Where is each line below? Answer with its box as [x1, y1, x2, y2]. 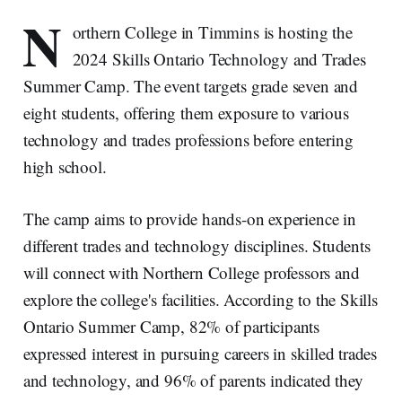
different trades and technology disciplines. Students [22, 233, 371, 257]
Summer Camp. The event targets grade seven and [22, 74, 358, 97]
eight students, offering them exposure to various [22, 100, 349, 124]
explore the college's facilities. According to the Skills [22, 287, 378, 310]
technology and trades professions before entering [22, 127, 354, 151]
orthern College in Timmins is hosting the [72, 20, 353, 43]
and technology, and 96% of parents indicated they [22, 368, 363, 391]
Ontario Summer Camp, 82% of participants [22, 314, 320, 337]
